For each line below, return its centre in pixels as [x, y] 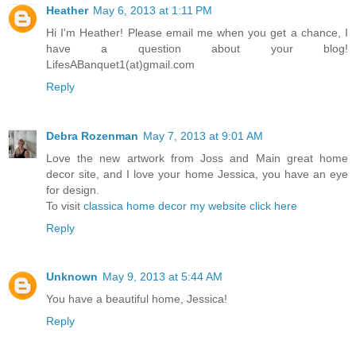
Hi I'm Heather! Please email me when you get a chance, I [197, 32]
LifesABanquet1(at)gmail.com [120, 64]
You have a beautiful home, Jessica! [137, 299]
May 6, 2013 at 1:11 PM [153, 10]
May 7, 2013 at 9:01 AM [203, 135]
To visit [65, 205]
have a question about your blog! [197, 48]
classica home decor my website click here [190, 205]
